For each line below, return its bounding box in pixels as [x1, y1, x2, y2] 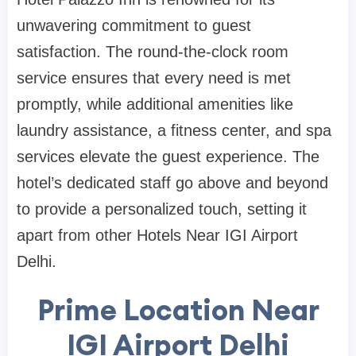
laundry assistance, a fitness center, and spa [17, 122, 331, 140]
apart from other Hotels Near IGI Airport [17, 226, 298, 245]
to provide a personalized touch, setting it [17, 200, 307, 219]
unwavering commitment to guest [17, 17, 251, 35]
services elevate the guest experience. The [17, 148, 319, 166]
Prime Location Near [37, 292, 319, 329]
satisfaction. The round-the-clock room [17, 43, 288, 61]
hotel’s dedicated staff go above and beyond [17, 174, 328, 192]
